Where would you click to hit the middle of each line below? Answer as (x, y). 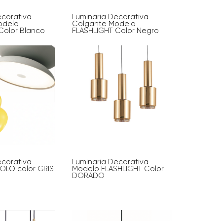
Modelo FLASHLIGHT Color (118, 169)
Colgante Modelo (104, 24)
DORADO (89, 176)
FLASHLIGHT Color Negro (116, 31)
